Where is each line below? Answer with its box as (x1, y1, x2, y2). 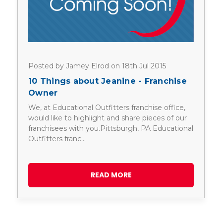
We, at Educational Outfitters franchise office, (28, 103, 185, 112)
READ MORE (90, 170, 132, 180)
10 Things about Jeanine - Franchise (28, 76, 187, 86)
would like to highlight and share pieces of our (28, 113, 187, 123)
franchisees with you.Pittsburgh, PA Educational (28, 124, 193, 133)
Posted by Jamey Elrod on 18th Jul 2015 (28, 61, 166, 70)
